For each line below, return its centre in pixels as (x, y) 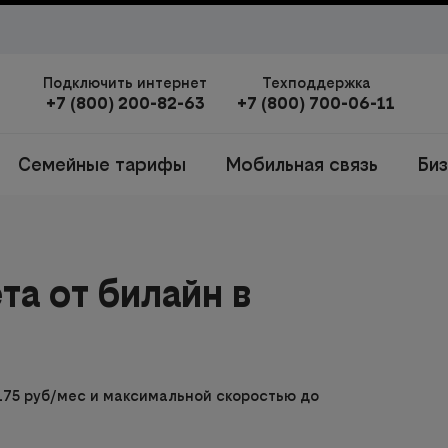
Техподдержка (316, 82)
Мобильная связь (302, 164)
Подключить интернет (125, 82)
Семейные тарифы (102, 164)
